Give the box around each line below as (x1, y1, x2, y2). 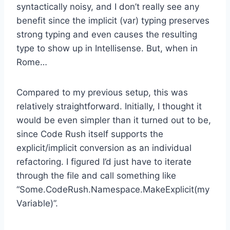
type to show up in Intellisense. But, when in (16, 43, 198, 53)
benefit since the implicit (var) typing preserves (16, 15, 209, 26)
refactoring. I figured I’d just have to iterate (16, 156, 191, 167)
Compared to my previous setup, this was (16, 87, 188, 98)
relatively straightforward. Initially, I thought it (16, 101, 202, 111)
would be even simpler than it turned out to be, (16, 114, 211, 125)
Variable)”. (16, 198, 58, 208)
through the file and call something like (16, 170, 176, 181)
